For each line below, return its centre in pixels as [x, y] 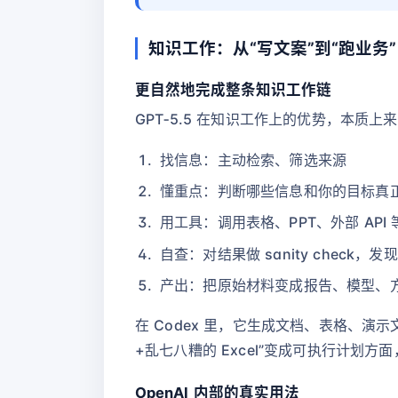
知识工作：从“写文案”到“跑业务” [272, 48]
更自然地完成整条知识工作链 [233, 90]
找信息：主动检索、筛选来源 [254, 159]
